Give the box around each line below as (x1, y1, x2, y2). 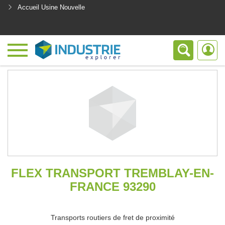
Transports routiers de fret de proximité (50, 213, 175, 221)
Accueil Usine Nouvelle (18, 4, 85, 11)
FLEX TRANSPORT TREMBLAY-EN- (11, 166, 214, 180)
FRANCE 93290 (69, 180, 156, 193)
